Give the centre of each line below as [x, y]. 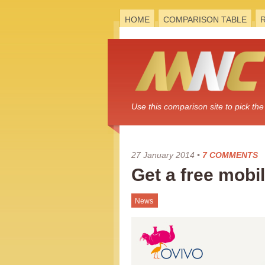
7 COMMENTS [230, 155]
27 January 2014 [163, 155]
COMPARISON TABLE [205, 20]
